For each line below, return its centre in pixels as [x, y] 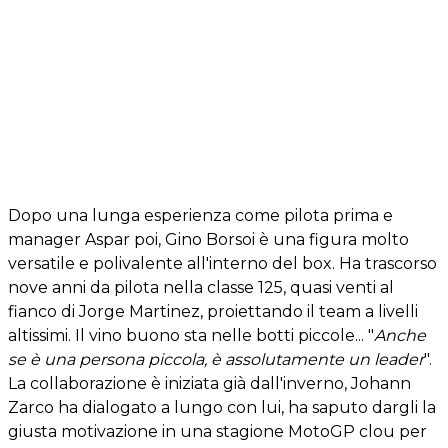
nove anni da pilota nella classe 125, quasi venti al [201, 287]
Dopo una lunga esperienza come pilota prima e [200, 215]
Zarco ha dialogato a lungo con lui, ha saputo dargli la [222, 407]
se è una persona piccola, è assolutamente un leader [216, 359]
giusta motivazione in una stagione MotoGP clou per [217, 431]
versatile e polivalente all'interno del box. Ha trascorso [222, 263]
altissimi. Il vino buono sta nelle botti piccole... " [191, 335]
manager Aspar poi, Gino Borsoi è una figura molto [208, 239]
